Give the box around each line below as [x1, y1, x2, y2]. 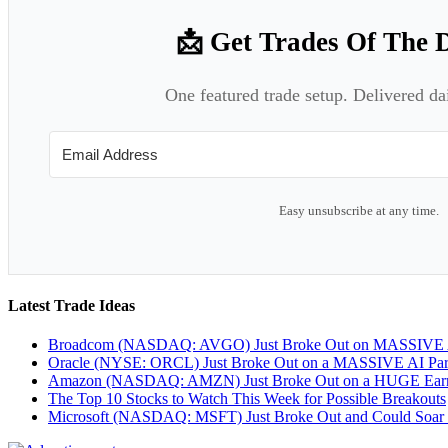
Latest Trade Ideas [8, 296, 135, 314]
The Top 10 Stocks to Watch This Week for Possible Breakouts [48, 389, 446, 407]
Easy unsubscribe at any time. [279, 203, 439, 219]
